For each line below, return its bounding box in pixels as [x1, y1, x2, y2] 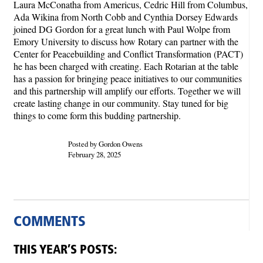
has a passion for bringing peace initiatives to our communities [14, 72, 242, 85]
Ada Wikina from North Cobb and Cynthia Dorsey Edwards [14, 10, 238, 23]
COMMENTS [14, 215, 86, 230]
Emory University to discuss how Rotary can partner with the [14, 35, 238, 48]
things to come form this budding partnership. [14, 109, 181, 122]
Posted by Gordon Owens [68, 138, 143, 149]
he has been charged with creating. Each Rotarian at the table [14, 59, 238, 72]
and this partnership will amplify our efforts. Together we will [14, 84, 241, 97]
